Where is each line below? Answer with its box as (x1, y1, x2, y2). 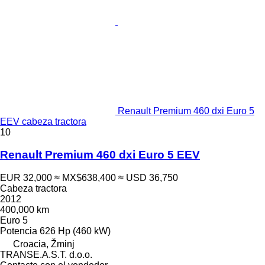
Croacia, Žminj (13, 239, 75, 250)
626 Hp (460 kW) (40, 226, 111, 237)
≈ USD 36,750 (118, 173, 178, 183)
